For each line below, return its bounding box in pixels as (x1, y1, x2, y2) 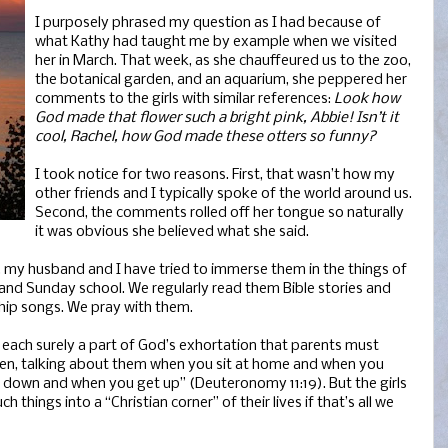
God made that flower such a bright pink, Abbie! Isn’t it (35, 110, 399, 127)
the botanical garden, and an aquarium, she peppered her (35, 72, 407, 89)
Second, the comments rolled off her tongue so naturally (35, 205, 404, 222)
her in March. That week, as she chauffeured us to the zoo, (35, 53, 411, 70)
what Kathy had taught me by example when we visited (35, 34, 397, 51)
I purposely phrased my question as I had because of (35, 15, 381, 32)
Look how (331, 91, 400, 108)
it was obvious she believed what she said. (35, 224, 309, 241)
